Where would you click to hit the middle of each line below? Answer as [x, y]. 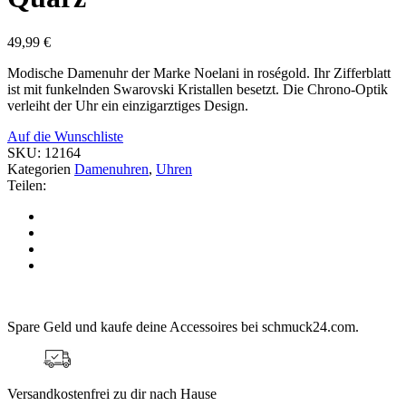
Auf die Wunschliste [65, 136]
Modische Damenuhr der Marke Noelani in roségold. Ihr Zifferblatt [199, 72]
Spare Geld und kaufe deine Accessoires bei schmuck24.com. [183, 326]
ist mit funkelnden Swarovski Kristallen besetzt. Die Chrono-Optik [198, 89]
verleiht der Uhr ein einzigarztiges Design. [128, 105]
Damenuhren [111, 169]
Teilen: [27, 185]
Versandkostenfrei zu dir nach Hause [112, 393]
